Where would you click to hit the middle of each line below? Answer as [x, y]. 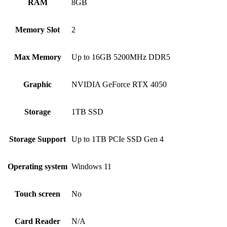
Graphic [37, 85]
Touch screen [37, 194]
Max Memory [37, 57]
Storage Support [37, 139]
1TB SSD [87, 112]
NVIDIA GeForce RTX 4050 [119, 85]
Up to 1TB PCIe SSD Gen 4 [118, 139]
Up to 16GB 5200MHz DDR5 [121, 57]
